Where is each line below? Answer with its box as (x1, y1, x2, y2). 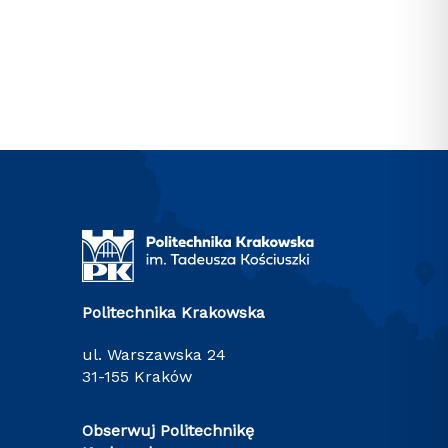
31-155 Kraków (82, 367, 193, 386)
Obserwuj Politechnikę (82, 421, 255, 440)
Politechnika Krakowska (82, 303, 266, 322)
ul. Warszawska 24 (82, 345, 227, 364)
